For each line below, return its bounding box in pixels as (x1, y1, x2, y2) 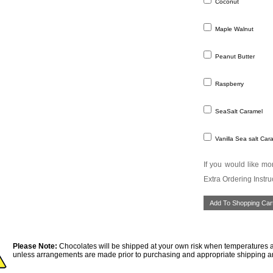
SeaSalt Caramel (213, 108, 263, 115)
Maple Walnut (213, 26, 253, 33)
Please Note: (12, 242, 57, 251)
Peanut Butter (213, 53, 255, 60)
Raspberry (213, 80, 244, 88)
